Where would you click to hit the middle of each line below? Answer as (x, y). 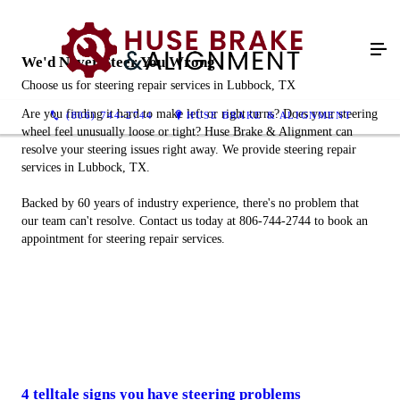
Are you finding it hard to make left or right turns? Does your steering (200, 114)
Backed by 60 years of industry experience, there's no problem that (190, 203)
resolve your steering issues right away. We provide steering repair (189, 150)
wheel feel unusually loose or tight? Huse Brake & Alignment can (187, 132)
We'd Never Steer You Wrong (118, 62)
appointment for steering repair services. (123, 239)
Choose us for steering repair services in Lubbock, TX (158, 85)
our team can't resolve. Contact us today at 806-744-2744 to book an (195, 221)
